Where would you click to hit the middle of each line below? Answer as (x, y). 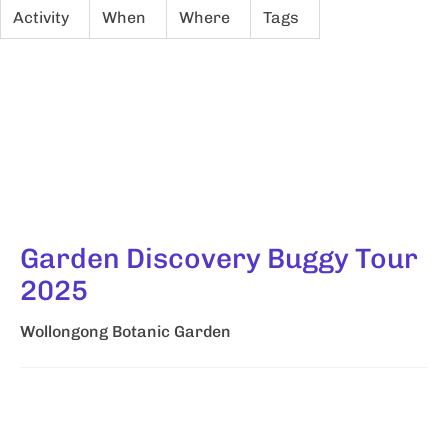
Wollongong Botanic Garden (125, 331)
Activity (41, 17)
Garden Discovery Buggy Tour (219, 258)
